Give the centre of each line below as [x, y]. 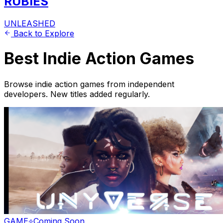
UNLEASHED [30, 23]
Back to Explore [43, 33]
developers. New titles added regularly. [77, 94]
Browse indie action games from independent [89, 84]
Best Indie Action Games [99, 59]
